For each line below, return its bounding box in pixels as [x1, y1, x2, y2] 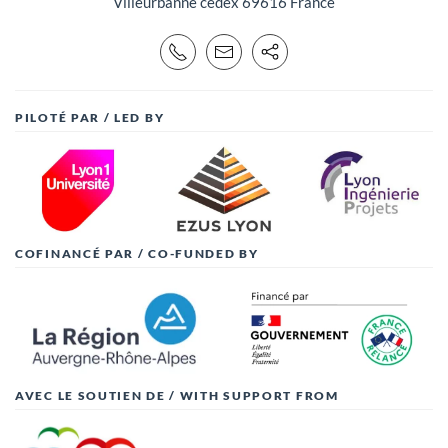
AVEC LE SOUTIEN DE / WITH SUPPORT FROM [15, 387, 339, 403]
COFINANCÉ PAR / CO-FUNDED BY [15, 246, 259, 262]
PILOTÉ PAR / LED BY [15, 109, 165, 125]
